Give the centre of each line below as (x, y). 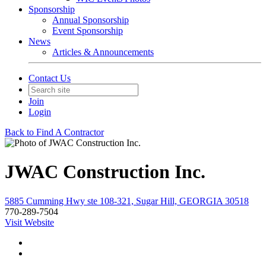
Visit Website (29, 222)
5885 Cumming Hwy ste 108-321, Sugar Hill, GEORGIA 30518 (127, 201)
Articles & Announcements (103, 52)
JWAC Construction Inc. (105, 172)
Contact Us (50, 78)
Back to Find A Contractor (54, 132)
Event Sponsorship (88, 31)
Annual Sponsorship (91, 20)
